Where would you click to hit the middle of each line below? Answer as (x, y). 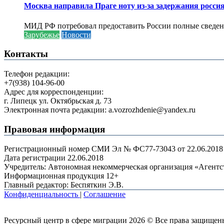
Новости (76, 34)
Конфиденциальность (41, 194)
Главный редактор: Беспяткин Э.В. (64, 185)
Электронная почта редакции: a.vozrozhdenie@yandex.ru (100, 109)
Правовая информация (54, 129)
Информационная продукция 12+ (61, 176)
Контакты (26, 54)
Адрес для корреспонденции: (54, 91)
